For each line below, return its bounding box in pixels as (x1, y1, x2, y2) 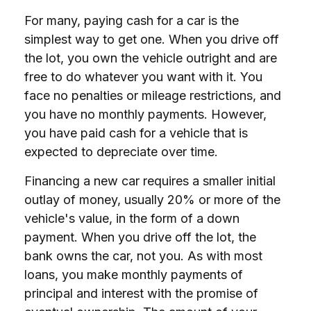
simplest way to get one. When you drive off (24, 32, 279, 47)
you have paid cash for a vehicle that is (24, 126, 248, 140)
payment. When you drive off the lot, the (24, 230, 256, 244)
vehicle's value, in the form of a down (24, 211, 239, 226)
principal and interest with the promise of (24, 286, 258, 301)
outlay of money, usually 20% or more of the (24, 192, 280, 207)
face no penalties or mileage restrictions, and (24, 88, 281, 103)
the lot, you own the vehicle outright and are (24, 51, 277, 65)
